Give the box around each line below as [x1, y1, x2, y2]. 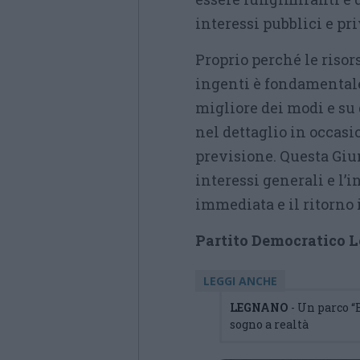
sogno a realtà [230, 317, 309, 332]
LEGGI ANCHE [203, 273, 277, 288]
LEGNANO [230, 300, 291, 315]
